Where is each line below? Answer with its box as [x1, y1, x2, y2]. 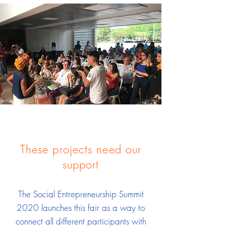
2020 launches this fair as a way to [17, 202, 145, 213]
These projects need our [20, 142, 142, 157]
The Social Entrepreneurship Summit [18, 188, 144, 200]
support [62, 157, 99, 172]
